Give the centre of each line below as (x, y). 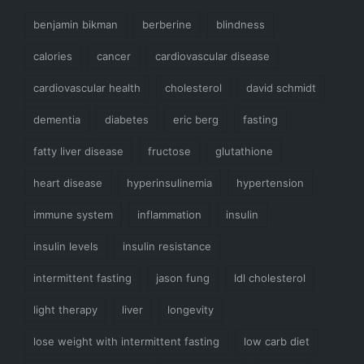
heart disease (68, 182)
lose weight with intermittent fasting (126, 341)
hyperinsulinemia (169, 182)
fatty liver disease (78, 151)
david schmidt (281, 87)
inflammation (169, 214)
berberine (167, 24)
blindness (240, 24)
